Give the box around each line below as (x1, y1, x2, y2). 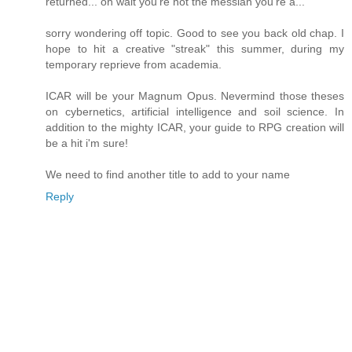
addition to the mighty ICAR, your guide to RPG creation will (46, 121, 344, 134)
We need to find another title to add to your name (46, 168, 290, 181)
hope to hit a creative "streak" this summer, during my (46, 42, 344, 56)
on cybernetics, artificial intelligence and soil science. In (46, 105, 344, 119)
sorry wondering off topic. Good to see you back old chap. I (46, 27, 344, 40)
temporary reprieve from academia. (46, 58, 222, 71)
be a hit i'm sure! (46, 137, 128, 150)
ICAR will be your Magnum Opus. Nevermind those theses (46, 90, 344, 103)
